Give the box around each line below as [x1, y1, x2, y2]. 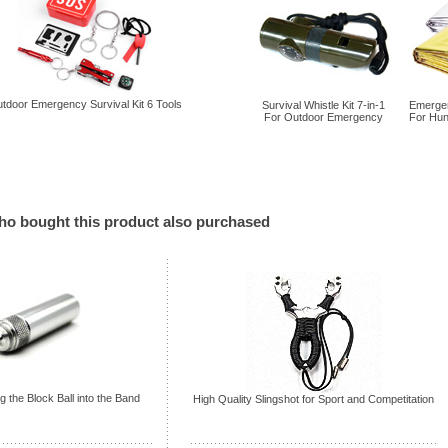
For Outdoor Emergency [264, 110, 383, 123]
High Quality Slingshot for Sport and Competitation [193, 392, 434, 405]
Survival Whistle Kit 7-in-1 [262, 98, 385, 111]
